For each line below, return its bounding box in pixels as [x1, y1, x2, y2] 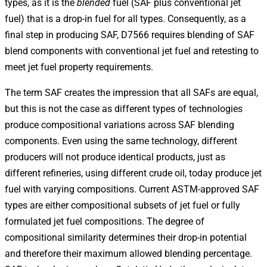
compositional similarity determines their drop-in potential [5, 231, 247, 243]
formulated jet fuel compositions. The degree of [5, 215, 204, 227]
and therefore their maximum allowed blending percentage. [5, 247, 252, 259]
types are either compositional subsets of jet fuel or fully [5, 199, 240, 211]
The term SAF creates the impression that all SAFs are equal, [5, 86, 258, 98]
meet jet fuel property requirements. [5, 61, 153, 73]
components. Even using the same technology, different [5, 135, 237, 147]
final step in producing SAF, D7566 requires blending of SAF [5, 29, 254, 41]
